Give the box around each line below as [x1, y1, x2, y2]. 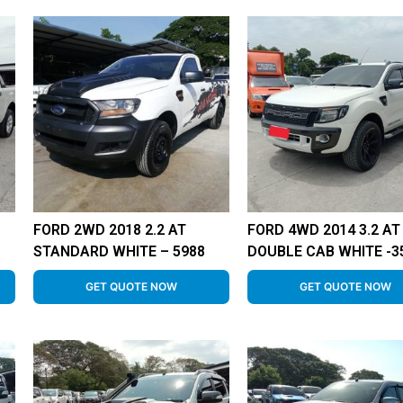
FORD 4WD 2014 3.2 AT [247, 221, 401, 239]
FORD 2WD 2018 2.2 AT [33, 221, 187, 239]
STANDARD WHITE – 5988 [33, 243, 206, 261]
